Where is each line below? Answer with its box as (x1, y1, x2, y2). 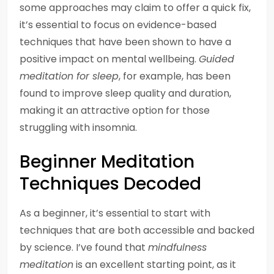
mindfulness (148, 240, 207, 254)
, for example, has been (119, 69, 231, 83)
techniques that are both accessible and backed (20, 223, 254, 237)
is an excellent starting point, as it (73, 257, 236, 272)
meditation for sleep (20, 69, 119, 83)
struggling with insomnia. (20, 120, 137, 135)
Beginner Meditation (20, 150, 194, 174)
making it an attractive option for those (20, 103, 210, 117)
